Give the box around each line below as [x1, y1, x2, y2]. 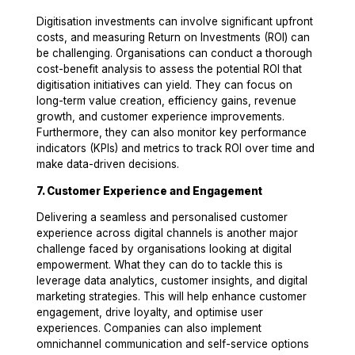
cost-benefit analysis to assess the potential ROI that [36, 63, 303, 76]
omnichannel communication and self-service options [36, 338, 310, 351]
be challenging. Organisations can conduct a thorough [36, 47, 313, 60]
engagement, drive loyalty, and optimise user [36, 306, 264, 319]
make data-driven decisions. [36, 158, 180, 171]
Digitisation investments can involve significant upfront [36, 15, 314, 29]
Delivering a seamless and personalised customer [36, 211, 288, 224]
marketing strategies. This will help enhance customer [36, 290, 307, 303]
